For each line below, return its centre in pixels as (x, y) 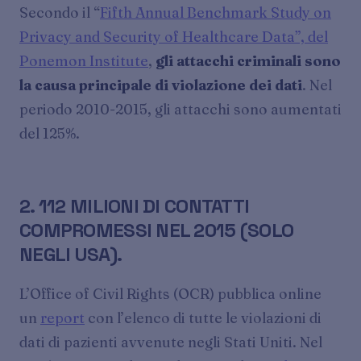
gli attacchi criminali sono (248, 61)
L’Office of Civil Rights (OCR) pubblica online (170, 294)
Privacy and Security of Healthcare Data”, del (174, 37)
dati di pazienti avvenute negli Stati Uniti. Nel (171, 342)
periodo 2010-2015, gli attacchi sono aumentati (180, 110)
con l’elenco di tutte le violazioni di (203, 318)
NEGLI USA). (71, 255)
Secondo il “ (60, 13)
